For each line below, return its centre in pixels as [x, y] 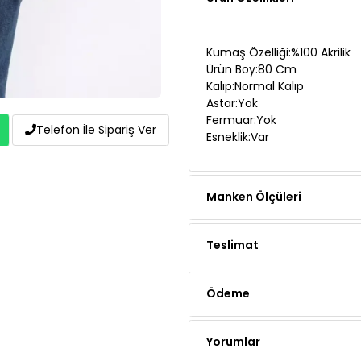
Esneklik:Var [237, 100]
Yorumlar [233, 304]
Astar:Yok [232, 66]
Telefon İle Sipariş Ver [96, 129]
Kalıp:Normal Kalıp [255, 49]
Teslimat [232, 207]
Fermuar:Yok [241, 83]
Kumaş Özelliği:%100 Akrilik [278, 15]
